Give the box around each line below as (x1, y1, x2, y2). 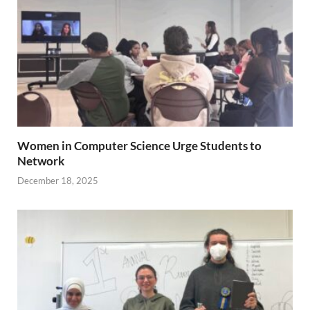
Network (17, 153, 64, 168)
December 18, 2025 (17, 175, 98, 187)
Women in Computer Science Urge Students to (17, 138, 262, 153)
